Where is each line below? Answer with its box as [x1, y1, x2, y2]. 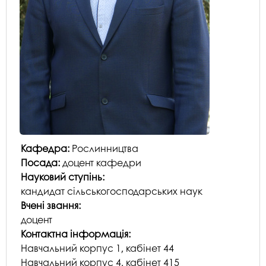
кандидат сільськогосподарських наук [21, 184, 202, 198]
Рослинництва [72, 141, 138, 156]
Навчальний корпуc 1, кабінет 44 [21, 241, 174, 255]
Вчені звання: [21, 198, 83, 213]
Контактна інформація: [21, 227, 133, 241]
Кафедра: [21, 141, 72, 156]
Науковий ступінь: [21, 170, 107, 184]
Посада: [21, 156, 62, 170]
